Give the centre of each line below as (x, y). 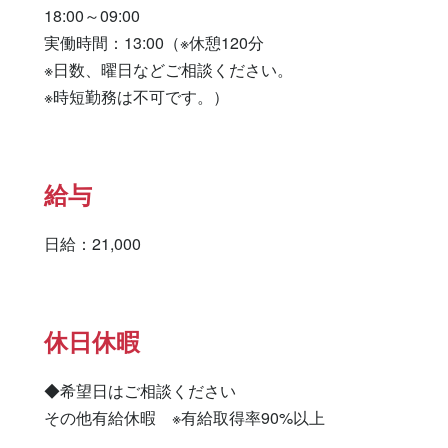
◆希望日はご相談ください (140, 390)
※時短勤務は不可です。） (136, 96)
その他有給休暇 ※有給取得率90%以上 (184, 417)
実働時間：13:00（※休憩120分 (154, 42)
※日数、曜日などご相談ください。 (168, 69)
